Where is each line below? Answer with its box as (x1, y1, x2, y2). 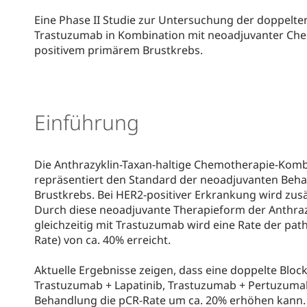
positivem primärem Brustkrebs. (34, 42, 203, 58)
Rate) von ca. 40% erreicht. (34, 232, 171, 247)
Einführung (34, 108, 139, 136)
